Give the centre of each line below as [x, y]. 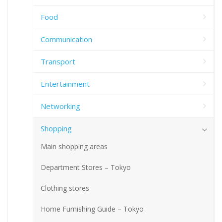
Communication [66, 39]
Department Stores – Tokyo [86, 167]
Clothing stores [65, 188]
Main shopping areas [74, 147]
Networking [60, 106]
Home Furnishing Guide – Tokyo [92, 209]
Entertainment [65, 84]
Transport [58, 62]
